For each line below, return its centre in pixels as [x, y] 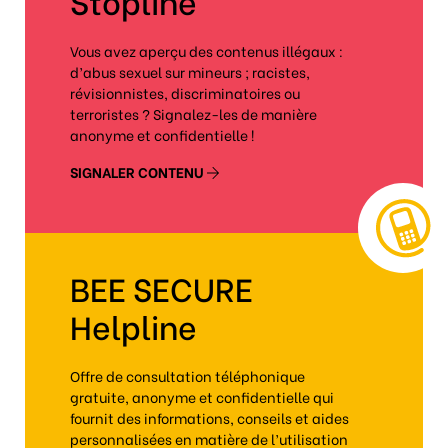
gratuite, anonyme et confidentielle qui [202, 396]
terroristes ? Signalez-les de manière [193, 113]
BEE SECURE [161, 287]
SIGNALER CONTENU [138, 171]
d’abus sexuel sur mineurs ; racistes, [190, 71]
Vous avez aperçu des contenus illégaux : [206, 50]
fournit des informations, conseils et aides [209, 417]
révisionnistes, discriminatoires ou [185, 92]
